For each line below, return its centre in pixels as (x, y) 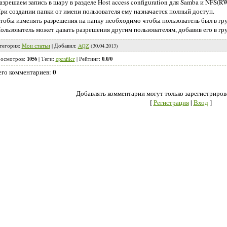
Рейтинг (89, 59)
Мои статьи (36, 46)
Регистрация (171, 103)
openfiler (65, 59)
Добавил (64, 46)
